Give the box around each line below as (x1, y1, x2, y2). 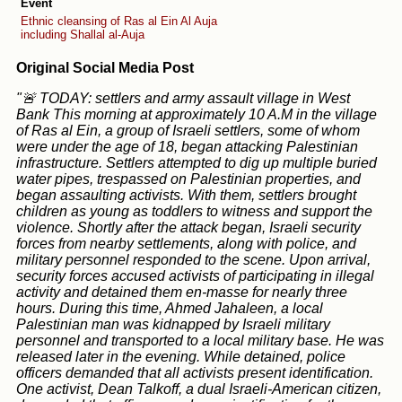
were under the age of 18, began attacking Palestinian (16, 138, 358, 154)
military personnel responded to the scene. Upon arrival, (16, 251, 371, 267)
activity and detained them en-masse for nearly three (16, 284, 347, 300)
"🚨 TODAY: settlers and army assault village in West (16, 90, 350, 106)
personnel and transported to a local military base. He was (16, 332, 384, 348)
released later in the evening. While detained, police (16, 348, 345, 364)
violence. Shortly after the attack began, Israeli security (16, 219, 361, 235)
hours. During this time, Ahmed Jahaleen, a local (16, 300, 323, 316)
